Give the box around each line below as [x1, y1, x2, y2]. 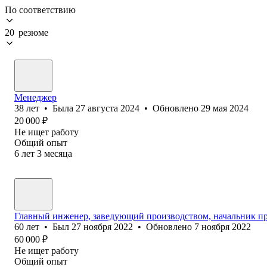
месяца [44, 148, 72, 159]
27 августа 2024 [76, 103, 139, 113]
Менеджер [14, 92, 57, 103]
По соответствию [5, 4, 76, 15]
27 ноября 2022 [72, 221, 133, 232]
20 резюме [5, 27, 48, 38]
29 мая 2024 [201, 103, 249, 113]
